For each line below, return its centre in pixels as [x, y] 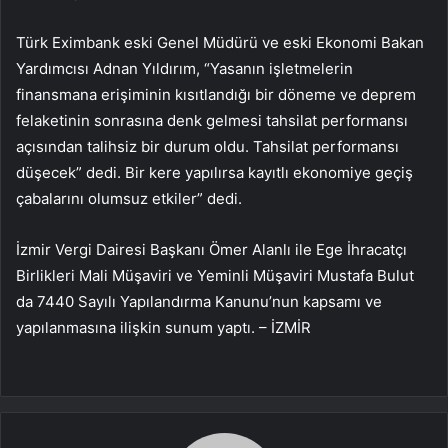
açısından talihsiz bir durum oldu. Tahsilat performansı [207, 146]
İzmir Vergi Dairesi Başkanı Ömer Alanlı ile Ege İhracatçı [211, 249]
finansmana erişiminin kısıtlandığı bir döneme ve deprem [216, 94]
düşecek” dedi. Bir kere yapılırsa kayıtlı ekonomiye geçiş [214, 172]
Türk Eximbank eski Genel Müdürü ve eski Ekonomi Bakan [220, 42]
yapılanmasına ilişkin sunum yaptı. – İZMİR [163, 327]
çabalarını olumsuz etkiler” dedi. [129, 198]
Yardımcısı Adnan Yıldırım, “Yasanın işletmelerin [184, 68]
